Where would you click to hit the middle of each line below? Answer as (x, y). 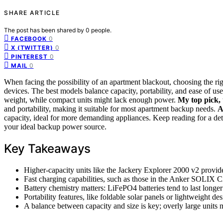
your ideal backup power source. (55, 126)
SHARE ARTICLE (32, 12)
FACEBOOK (29, 39)
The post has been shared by (45, 30)
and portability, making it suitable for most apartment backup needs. (111, 109)
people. (101, 30)
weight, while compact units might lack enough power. (91, 100)
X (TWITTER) (32, 48)
